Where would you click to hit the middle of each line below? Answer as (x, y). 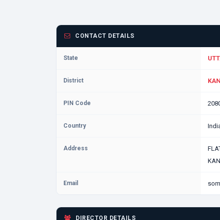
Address (76, 148)
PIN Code (77, 103)
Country (75, 126)
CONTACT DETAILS (104, 36)
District (73, 81)
